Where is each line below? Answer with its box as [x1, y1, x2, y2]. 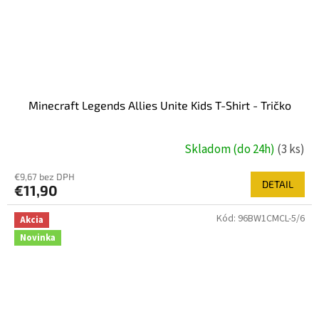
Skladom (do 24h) [184, 141, 277, 159]
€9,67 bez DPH [14, 170, 75, 182]
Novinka [20, 231, 56, 244]
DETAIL [262, 177, 293, 190]
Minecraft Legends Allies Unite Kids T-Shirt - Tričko [28, 98, 291, 112]
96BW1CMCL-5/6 [238, 211, 305, 226]
